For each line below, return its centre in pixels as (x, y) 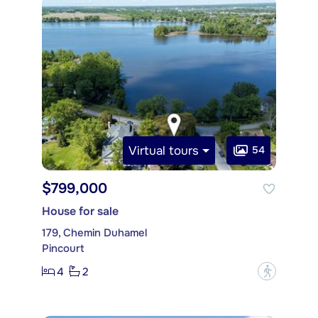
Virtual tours (164, 150)
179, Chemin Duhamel (94, 233)
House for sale (80, 212)
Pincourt (63, 249)
